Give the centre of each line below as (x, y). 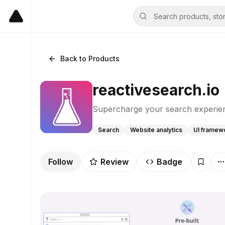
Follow (61, 162)
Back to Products (90, 59)
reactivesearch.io (156, 90)
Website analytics (156, 130)
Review (115, 162)
